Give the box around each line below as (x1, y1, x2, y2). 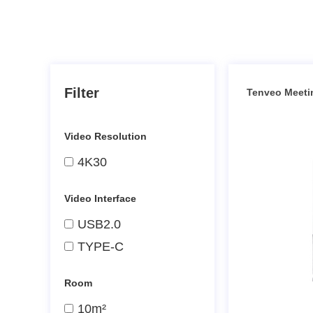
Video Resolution (64, 131, 147, 142)
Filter (64, 85, 99, 101)
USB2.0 (78, 217, 121, 231)
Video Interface (64, 193, 136, 204)
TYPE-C (78, 240, 124, 254)
